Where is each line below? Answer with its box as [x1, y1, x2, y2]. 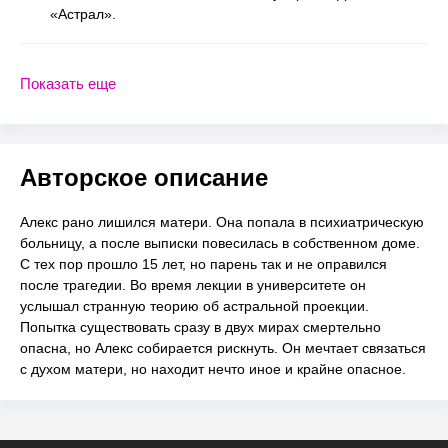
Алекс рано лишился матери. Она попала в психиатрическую [20, 213, 424, 230]
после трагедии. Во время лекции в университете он [20, 276, 366, 293]
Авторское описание [20, 163, 268, 191]
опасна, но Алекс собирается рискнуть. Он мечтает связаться [20, 339, 426, 356]
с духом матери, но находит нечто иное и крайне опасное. [20, 360, 406, 377]
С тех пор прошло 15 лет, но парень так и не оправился [20, 255, 387, 272]
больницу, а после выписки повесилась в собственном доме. [20, 234, 420, 251]
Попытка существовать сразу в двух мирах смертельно [20, 318, 381, 335]
